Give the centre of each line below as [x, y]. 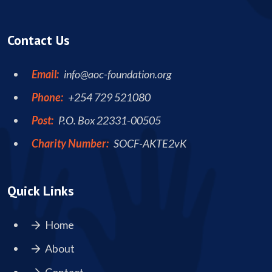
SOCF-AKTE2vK [149, 144]
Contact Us [39, 40]
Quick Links [41, 191]
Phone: [47, 97]
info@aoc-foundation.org [117, 74]
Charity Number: [70, 144]
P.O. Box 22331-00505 [109, 121]
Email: [45, 74]
